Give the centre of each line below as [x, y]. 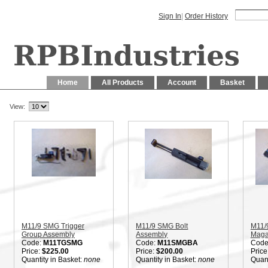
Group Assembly [48, 234]
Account [182, 83]
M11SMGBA [178, 243]
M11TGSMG [63, 243]
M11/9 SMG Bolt [162, 226]
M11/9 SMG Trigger [53, 226]
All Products [123, 83]
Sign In [170, 16]
